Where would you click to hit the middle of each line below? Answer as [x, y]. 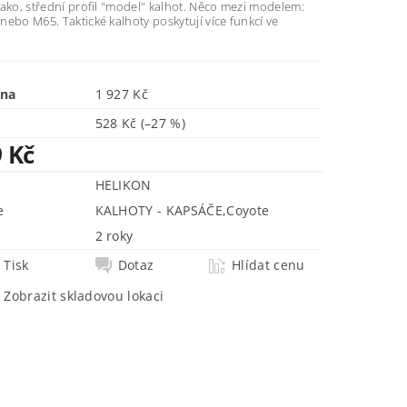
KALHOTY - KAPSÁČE [159, 211]
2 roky [114, 236]
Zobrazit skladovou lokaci [84, 296]
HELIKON [123, 185]
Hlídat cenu [268, 265]
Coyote [248, 211]
